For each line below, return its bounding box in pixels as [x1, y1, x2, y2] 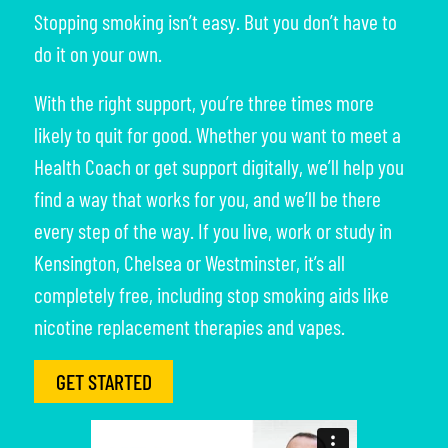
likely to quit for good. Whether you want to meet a [34, 121, 402, 147]
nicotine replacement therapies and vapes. [34, 313, 346, 339]
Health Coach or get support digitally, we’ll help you [34, 153, 405, 179]
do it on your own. [34, 40, 163, 66]
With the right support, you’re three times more [34, 89, 375, 115]
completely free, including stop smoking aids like [34, 281, 390, 307]
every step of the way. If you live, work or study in [34, 217, 393, 243]
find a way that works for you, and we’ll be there [34, 185, 382, 211]
